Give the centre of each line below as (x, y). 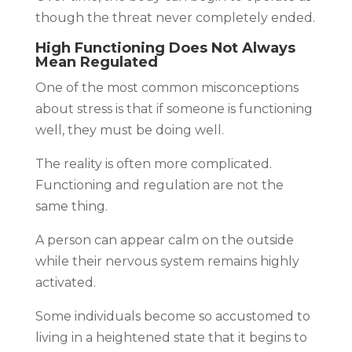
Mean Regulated (96, 62)
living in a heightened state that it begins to (171, 337)
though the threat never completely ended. (175, 17)
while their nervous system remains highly (167, 261)
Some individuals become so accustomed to (172, 316)
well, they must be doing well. (129, 130)
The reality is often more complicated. (153, 163)
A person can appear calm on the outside (164, 240)
